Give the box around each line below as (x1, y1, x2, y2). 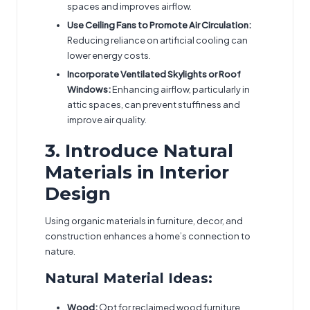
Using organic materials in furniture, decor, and (45, 215, 243, 226)
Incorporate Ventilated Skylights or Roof (67, 68, 241, 80)
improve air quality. (67, 113, 147, 125)
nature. (45, 245, 75, 257)
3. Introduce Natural (45, 139, 233, 162)
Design (45, 182, 111, 205)
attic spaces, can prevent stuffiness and (67, 98, 240, 110)
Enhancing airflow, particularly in (111, 83, 250, 95)
